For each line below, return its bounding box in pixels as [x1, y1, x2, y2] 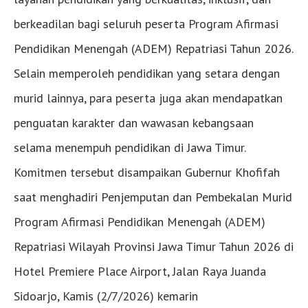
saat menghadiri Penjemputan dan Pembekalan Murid [14, 189, 292, 206]
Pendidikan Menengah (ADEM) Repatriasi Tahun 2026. [14, 41, 293, 57]
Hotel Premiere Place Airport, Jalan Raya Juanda [14, 263, 266, 280]
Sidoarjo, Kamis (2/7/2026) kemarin [14, 288, 198, 305]
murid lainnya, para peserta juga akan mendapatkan [14, 90, 283, 107]
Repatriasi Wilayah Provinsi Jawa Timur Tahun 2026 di [14, 239, 294, 255]
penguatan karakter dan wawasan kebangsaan [14, 115, 254, 131]
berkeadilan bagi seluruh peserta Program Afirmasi [14, 16, 278, 32]
